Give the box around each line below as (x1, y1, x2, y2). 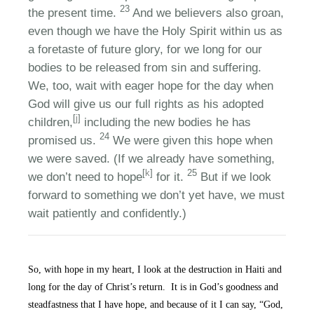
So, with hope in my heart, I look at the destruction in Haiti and (28, 264, 282, 275)
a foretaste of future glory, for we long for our (28, 42, 263, 56)
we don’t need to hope (28, 170, 143, 184)
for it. (153, 170, 188, 184)
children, (28, 115, 74, 129)
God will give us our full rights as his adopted (28, 97, 264, 111)
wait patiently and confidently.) (28, 206, 187, 220)
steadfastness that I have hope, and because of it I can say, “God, (28, 299, 284, 310)
